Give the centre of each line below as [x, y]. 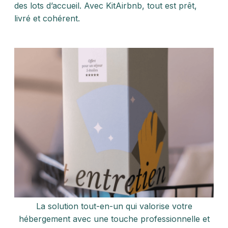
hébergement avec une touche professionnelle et [114, 219]
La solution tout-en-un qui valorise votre [114, 206]
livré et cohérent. [47, 18]
